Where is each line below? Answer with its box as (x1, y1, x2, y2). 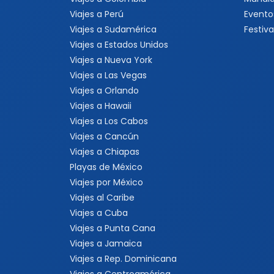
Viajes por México (70, 176, 143, 188)
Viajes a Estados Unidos (70, 39, 168, 51)
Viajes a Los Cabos (70, 115, 148, 127)
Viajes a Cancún (70, 130, 139, 143)
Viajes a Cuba (70, 207, 128, 219)
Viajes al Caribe (70, 191, 135, 204)
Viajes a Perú (70, 8, 124, 20)
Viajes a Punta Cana (70, 222, 155, 234)
